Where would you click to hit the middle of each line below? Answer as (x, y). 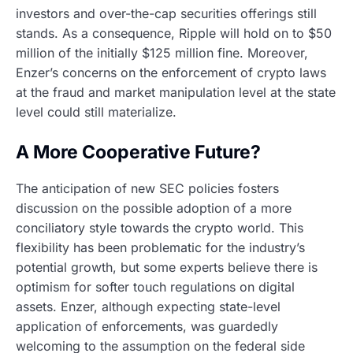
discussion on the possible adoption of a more (154, 208)
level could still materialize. (96, 112)
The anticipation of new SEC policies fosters (147, 188)
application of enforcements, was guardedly (147, 326)
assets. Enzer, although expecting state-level (148, 306)
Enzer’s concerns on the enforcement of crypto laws (171, 73)
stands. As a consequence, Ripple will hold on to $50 (174, 33)
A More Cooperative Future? (138, 152)
